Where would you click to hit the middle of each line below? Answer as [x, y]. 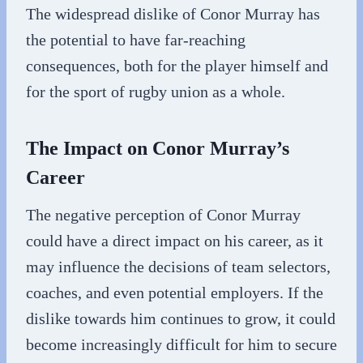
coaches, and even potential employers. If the [175, 292]
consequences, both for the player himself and [177, 65]
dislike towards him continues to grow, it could [181, 318]
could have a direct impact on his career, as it [175, 240]
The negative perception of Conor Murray [163, 214]
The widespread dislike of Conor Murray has [173, 13]
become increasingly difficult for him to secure [181, 344]
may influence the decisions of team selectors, [178, 266]
